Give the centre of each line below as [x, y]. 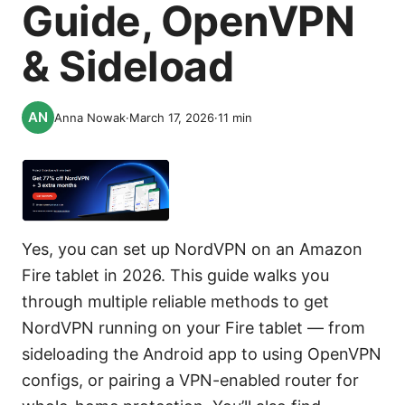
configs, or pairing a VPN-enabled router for [190, 381]
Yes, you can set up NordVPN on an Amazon [192, 250]
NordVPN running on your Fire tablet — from [193, 328]
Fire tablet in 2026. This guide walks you [175, 276]
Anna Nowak [90, 118]
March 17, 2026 [172, 118]
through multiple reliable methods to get [175, 302]
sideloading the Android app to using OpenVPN [202, 354]
